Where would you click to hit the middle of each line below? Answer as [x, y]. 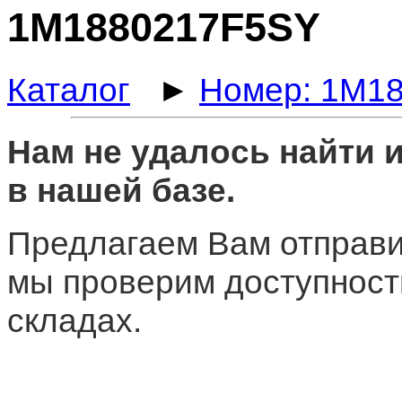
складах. [74, 320]
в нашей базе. [121, 190]
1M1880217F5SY [164, 28]
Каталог [69, 89]
